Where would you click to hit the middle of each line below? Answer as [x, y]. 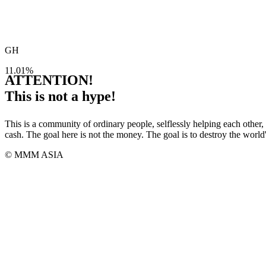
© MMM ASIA [34, 155]
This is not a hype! [60, 96]
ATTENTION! [49, 80]
